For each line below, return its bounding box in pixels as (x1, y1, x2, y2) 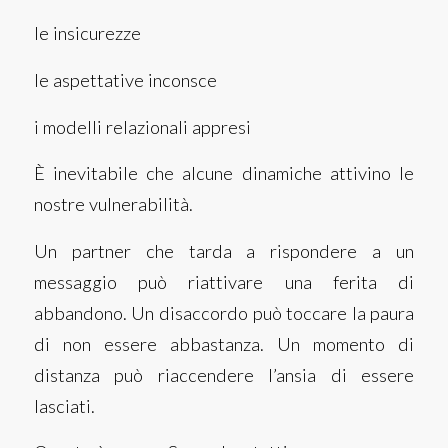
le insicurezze (33, 22, 141, 45)
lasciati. (33, 394, 95, 417)
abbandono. (33, 301, 132, 324)
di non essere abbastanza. (33, 332, 278, 355)
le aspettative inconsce (33, 68, 217, 91)
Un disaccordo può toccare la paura (131, 301, 415, 324)
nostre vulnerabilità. (33, 193, 193, 216)
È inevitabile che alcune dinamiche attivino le (33, 162, 415, 185)
